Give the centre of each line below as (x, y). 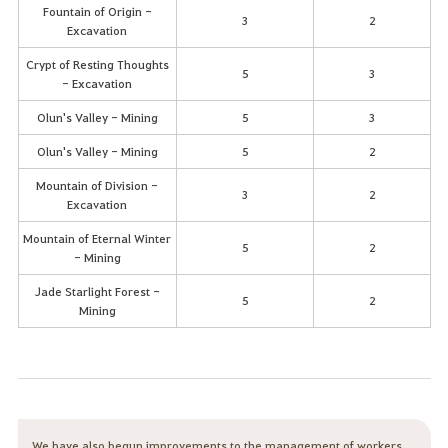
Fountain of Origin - (97, 11)
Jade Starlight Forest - (97, 291)
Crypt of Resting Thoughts (97, 64)
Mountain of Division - (97, 185)
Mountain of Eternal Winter (97, 238)
